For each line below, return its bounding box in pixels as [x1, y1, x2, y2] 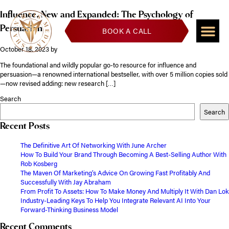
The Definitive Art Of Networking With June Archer [20, 141, 167, 150]
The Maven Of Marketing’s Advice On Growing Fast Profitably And [20, 168, 210, 178]
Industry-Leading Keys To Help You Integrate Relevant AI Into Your [20, 196, 211, 205]
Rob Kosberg [20, 159, 57, 169]
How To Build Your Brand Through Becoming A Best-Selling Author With [20, 150, 226, 159]
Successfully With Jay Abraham [20, 177, 111, 187]
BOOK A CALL [102, 26, 152, 36]
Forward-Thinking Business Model [20, 205, 118, 215]
